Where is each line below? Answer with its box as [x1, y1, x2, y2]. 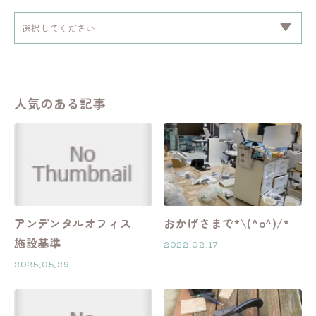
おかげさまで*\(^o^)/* [164, 214, 290, 231]
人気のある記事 [14, 93, 107, 112]
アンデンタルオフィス [14, 214, 144, 231]
